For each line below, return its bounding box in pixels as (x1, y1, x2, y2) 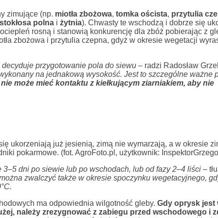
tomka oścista (115, 10, 167, 18)
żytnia (59, 18, 82, 27)
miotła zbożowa (54, 10, 112, 18)
